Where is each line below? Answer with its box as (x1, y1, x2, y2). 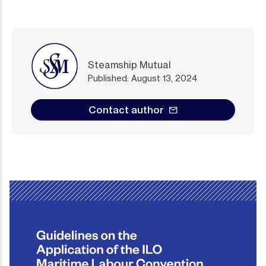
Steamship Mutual (88, 58, 171, 71)
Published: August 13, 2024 (88, 72, 197, 83)
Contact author (88, 104, 164, 116)
